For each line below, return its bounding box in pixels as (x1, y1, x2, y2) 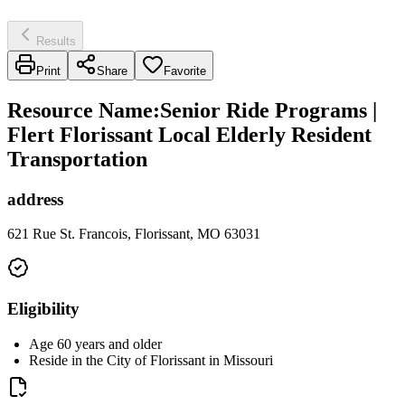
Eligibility (7, 299, 80, 319)
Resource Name (7, 98, 153, 122)
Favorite (164, 63, 206, 78)
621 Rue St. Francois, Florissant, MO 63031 (7, 226, 260, 242)
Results (36, 33, 76, 48)
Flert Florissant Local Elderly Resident (7, 122, 372, 146)
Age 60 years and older (29, 335, 162, 352)
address (7, 189, 63, 209)
